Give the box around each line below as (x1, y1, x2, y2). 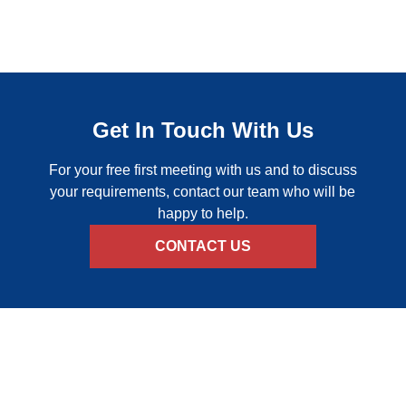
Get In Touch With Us (92, 118, 314, 143)
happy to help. (157, 206, 248, 222)
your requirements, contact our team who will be (50, 184, 356, 200)
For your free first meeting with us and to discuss (48, 162, 357, 179)
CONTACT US (155, 238, 251, 255)
